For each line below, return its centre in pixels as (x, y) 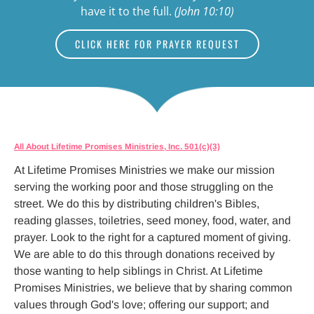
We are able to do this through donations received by (146, 254)
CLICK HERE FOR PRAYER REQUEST (157, 43)
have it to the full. (127, 11)
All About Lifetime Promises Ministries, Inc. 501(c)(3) (117, 146)
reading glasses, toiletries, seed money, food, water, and (154, 220)
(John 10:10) (204, 11)
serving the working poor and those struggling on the (145, 186)
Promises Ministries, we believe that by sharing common (155, 287)
